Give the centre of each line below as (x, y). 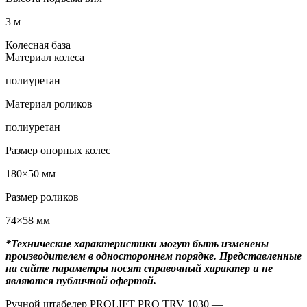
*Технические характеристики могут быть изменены (137, 243)
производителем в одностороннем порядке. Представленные (153, 256)
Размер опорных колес (58, 150)
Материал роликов (49, 103)
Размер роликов (42, 197)
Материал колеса (45, 57)
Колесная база (38, 45)
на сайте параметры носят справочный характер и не (139, 268)
